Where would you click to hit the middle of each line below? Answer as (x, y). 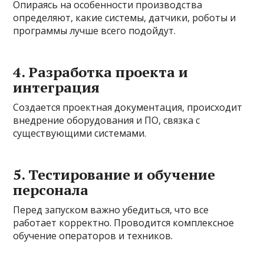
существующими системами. (80, 133)
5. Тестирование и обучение (114, 174)
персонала (51, 189)
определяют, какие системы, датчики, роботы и (125, 17)
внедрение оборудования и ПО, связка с (107, 120)
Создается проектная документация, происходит (128, 107)
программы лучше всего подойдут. (95, 30)
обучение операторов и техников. (93, 235)
